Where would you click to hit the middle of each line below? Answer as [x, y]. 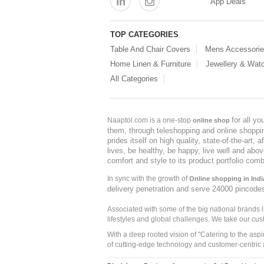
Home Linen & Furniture [151, 64]
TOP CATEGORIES [144, 34]
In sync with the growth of [148, 179]
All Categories [134, 79]
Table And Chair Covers [150, 49]
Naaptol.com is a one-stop [150, 120]
